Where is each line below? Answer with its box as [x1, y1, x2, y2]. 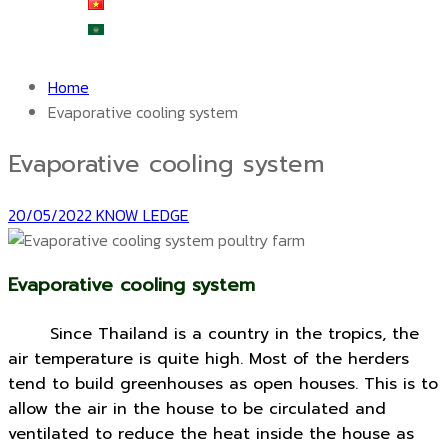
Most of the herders [249, 346, 409, 371]
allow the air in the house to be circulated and [8, 396, 386, 421]
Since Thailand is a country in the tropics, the [26, 321, 419, 346]
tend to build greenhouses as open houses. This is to [8, 371, 438, 396]
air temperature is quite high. [8, 346, 249, 371]
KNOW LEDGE [92, 202, 189, 227]
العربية [108, 17, 153, 42]
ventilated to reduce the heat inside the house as [8, 421, 414, 446]
